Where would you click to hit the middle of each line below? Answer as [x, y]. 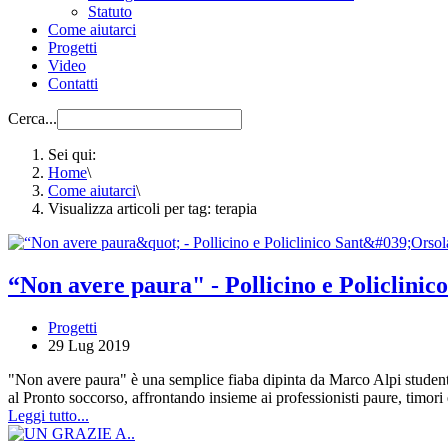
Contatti [73, 84]
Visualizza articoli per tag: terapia [152, 209]
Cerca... [32, 119]
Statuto [110, 12]
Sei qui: [76, 155]
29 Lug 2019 [89, 345]
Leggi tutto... [48, 415]
